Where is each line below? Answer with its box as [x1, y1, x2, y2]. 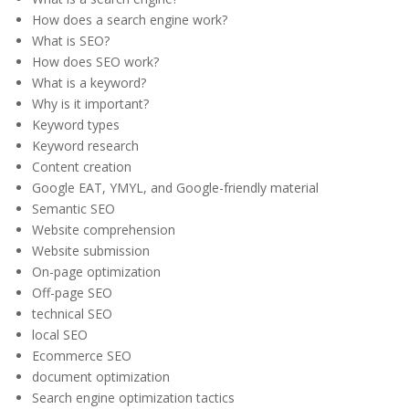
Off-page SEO [32, 284, 112, 302]
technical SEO [32, 305, 112, 323]
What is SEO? [32, 32, 110, 50]
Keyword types [32, 116, 120, 134]
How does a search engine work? [32, 11, 227, 29]
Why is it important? [32, 95, 149, 113]
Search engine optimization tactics [32, 389, 235, 407]
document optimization [32, 368, 170, 386]
